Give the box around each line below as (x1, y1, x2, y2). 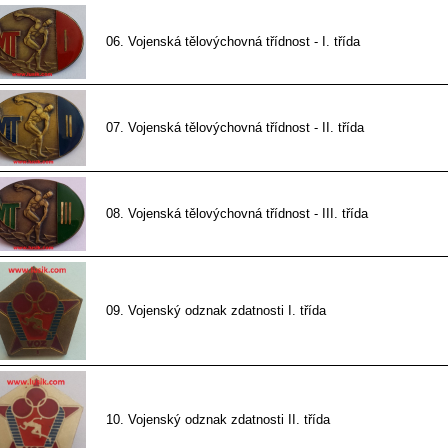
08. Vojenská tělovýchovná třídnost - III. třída (105, 206, 368, 221)
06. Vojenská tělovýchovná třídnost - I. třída (105, 34, 360, 49)
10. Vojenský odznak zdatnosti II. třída (105, 412, 330, 427)
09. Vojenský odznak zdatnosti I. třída (105, 303, 326, 318)
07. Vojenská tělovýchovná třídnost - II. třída (105, 120, 364, 135)
